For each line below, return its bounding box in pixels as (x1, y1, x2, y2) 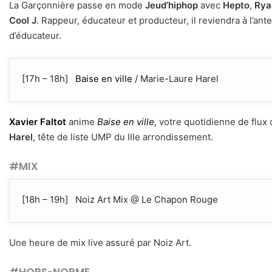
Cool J (9, 15, 36, 27)
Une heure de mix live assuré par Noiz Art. (9, 236, 191, 248)
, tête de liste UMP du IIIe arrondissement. (33, 131, 213, 143)
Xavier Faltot (9, 116, 66, 128)
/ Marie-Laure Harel (132, 73, 219, 85)
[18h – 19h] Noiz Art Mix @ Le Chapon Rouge (22, 193, 218, 205)
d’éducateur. (9, 30, 61, 42)
